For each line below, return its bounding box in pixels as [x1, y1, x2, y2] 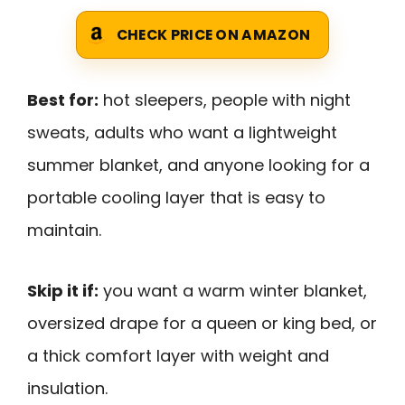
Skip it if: [27, 278, 99, 302]
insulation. [27, 376, 108, 400]
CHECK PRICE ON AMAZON [116, 25, 311, 45]
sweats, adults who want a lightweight [27, 121, 337, 145]
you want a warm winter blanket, [99, 278, 367, 302]
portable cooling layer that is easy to [27, 186, 325, 210]
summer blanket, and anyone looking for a [27, 154, 370, 177]
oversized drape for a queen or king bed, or [27, 311, 377, 334]
